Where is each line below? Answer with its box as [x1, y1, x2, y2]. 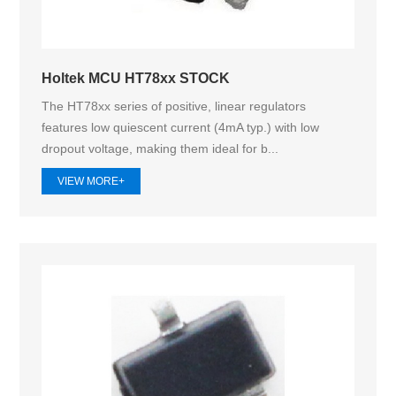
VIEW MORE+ [57, 175, 126, 188]
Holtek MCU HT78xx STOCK [42, 69, 231, 86]
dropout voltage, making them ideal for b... [42, 141, 279, 156]
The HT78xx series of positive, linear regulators [42, 99, 307, 114]
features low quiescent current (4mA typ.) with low [42, 120, 320, 135]
